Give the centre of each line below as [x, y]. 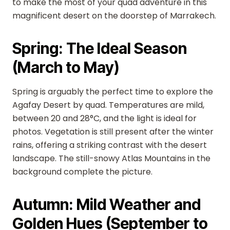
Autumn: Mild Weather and [107, 204]
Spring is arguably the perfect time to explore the [113, 92]
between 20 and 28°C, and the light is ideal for [104, 118]
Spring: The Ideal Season [100, 48]
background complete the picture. [82, 172]
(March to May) [66, 67]
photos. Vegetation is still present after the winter [113, 132]
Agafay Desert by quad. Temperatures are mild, [108, 105]
